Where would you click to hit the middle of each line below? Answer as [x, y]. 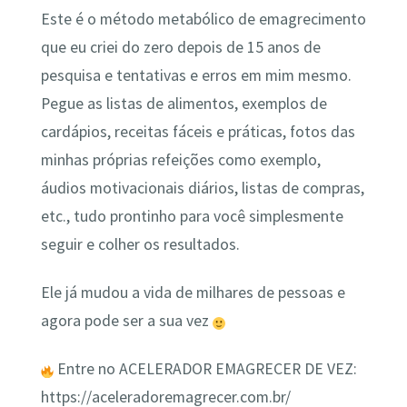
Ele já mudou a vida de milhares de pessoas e [193, 292]
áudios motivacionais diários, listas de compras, [202, 188]
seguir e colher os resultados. [140, 244]
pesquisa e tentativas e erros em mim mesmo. [196, 75]
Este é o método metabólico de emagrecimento [203, 19]
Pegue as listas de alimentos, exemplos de [184, 103]
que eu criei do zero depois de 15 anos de [180, 47]
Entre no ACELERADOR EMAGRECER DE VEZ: [205, 369]
